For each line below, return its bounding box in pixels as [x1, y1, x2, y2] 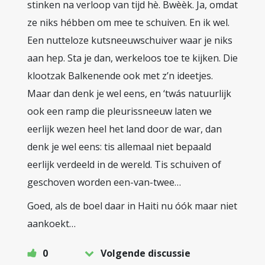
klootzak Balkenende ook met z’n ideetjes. [27, 69, 213, 82]
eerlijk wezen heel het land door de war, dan [27, 122, 222, 135]
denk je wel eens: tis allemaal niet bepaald [27, 140, 211, 153]
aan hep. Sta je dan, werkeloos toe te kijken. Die [27, 51, 238, 64]
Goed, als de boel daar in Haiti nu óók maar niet [27, 199, 237, 212]
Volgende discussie [101, 247, 190, 260]
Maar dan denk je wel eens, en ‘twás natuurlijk [27, 87, 231, 100]
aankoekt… [27, 217, 76, 230]
